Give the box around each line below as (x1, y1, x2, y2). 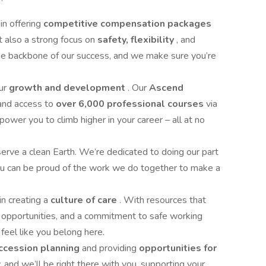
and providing (82, 242, 139, 255)
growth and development (9, 81, 128, 94)
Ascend (149, 81, 183, 94)
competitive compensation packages (43, 17, 211, 30)
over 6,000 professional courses (56, 97, 206, 110)
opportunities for (139, 242, 217, 255)
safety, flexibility (97, 33, 176, 46)
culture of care (50, 194, 119, 207)
